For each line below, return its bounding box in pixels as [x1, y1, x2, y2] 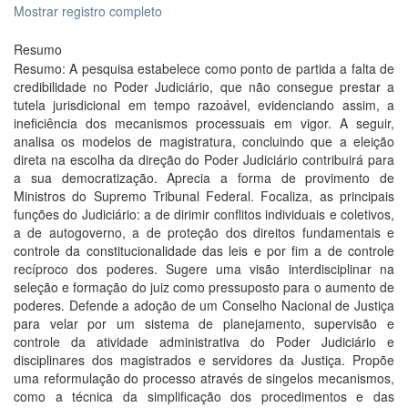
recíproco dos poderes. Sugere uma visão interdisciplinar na [14, 260, 394, 278]
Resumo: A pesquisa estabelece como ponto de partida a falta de [14, 59, 394, 77]
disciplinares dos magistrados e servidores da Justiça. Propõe [14, 351, 394, 369]
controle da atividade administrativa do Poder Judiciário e [14, 332, 394, 351]
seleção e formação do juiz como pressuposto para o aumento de [14, 278, 394, 296]
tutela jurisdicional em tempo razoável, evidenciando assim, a [14, 96, 394, 114]
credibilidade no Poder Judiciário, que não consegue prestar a [14, 77, 394, 96]
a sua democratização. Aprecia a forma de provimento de [14, 168, 394, 187]
